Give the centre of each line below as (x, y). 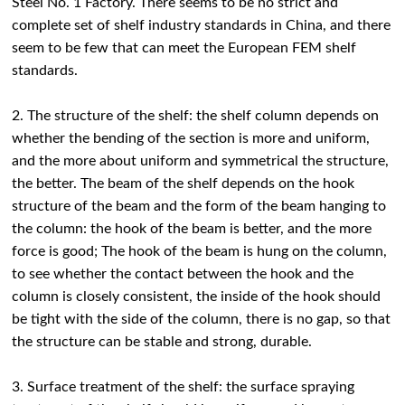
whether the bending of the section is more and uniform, (191, 139)
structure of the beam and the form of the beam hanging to (199, 207)
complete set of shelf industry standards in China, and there (202, 26)
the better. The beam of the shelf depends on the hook (184, 184)
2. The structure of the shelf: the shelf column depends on (196, 116)
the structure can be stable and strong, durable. (162, 342)
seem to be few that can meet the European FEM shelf (184, 48)
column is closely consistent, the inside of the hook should (197, 297)
